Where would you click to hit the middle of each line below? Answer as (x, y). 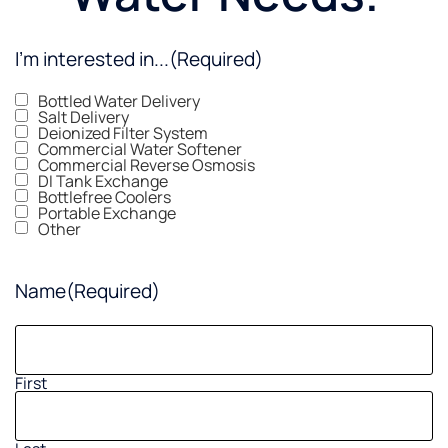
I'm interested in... (92, 59)
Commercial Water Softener (140, 149)
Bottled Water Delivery (119, 101)
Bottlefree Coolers (104, 197)
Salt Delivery (83, 117)
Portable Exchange (107, 213)
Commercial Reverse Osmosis (146, 165)
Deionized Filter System (123, 133)
